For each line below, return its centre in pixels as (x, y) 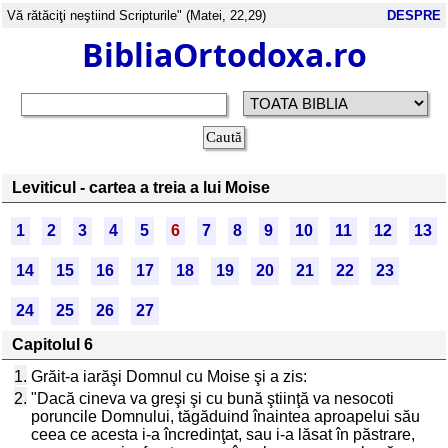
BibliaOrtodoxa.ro (224, 54)
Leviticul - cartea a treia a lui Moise (141, 187)
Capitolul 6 (52, 344)
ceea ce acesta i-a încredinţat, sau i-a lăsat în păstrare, (223, 434)
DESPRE (414, 15)
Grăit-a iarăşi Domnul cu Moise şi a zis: (169, 376)
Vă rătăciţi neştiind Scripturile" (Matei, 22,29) (136, 15)
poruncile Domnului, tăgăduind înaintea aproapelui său (225, 416)
